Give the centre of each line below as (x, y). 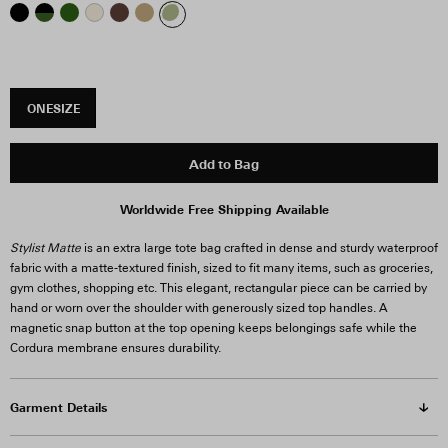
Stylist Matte (45, 248)
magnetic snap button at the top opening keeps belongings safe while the (213, 328)
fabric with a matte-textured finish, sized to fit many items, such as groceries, (221, 268)
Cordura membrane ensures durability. (115, 348)
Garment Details (58, 407)
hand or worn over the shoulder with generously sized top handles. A (199, 308)
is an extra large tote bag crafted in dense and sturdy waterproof (259, 248)
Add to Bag (224, 164)
